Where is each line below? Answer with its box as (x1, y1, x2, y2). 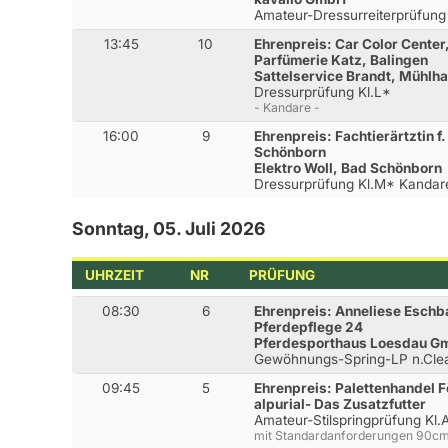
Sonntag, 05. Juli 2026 (72, 218, 265, 240)
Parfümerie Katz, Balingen (254, 52, 429, 69)
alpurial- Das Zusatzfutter (254, 395, 427, 412)
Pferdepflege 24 (254, 318, 364, 335)
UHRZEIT (85, 267, 145, 284)
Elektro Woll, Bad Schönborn (254, 160, 443, 177)
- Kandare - (254, 100, 321, 116)
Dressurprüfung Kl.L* (254, 84, 392, 101)
